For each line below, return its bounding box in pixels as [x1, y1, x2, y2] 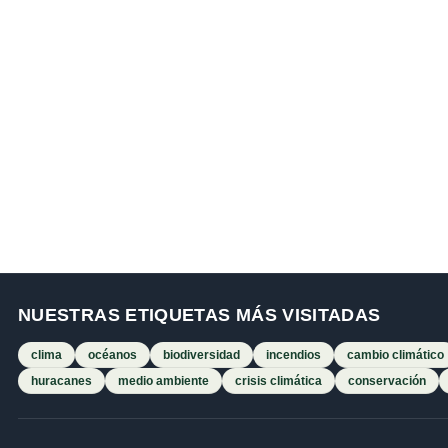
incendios [266, 348, 321, 363]
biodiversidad [163, 348, 240, 363]
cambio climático [347, 348, 444, 363]
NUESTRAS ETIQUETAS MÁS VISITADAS [18, 305, 381, 326]
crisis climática [235, 374, 322, 389]
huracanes [31, 374, 92, 389]
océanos [88, 348, 137, 363]
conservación [348, 374, 426, 389]
